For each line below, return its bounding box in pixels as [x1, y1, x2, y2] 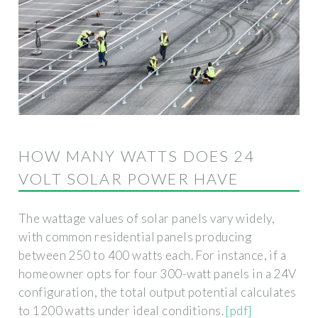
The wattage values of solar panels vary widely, [18, 210, 275, 226]
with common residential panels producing [18, 229, 252, 244]
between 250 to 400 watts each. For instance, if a [18, 247, 287, 263]
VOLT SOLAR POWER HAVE [18, 169, 239, 188]
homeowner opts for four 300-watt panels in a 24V [18, 265, 297, 281]
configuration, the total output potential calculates [18, 284, 297, 300]
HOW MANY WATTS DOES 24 [18, 146, 256, 165]
